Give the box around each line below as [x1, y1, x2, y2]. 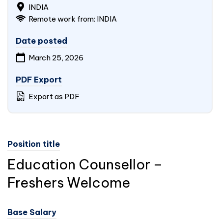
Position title [7, 139, 60, 149]
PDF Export [16, 75, 62, 84]
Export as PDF [27, 92, 80, 101]
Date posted [16, 36, 67, 46]
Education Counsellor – [7, 156, 163, 173]
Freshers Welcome [7, 174, 130, 191]
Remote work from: [27, 14, 97, 24]
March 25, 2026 [27, 53, 83, 62]
